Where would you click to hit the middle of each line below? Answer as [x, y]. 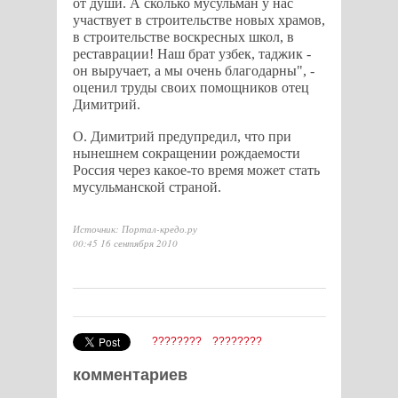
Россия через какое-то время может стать [196, 171]
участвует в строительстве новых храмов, [199, 20]
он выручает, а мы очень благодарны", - [193, 71]
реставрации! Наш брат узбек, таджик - [191, 54]
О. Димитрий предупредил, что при [182, 137]
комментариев [130, 375]
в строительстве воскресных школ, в [183, 37]
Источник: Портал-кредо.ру [135, 229]
